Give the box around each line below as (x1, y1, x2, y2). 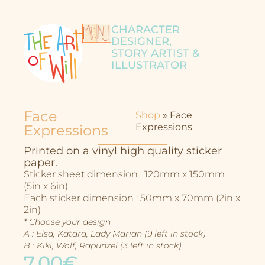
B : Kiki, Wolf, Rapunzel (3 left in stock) (24, 240, 182, 251)
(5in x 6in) (24, 180, 68, 192)
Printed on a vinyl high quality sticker (24, 144, 222, 158)
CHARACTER (111, 23, 180, 36)
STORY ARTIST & (111, 47, 199, 60)
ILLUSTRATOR (111, 59, 187, 72)
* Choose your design (24, 216, 111, 228)
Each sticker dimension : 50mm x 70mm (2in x (24, 192, 240, 204)
